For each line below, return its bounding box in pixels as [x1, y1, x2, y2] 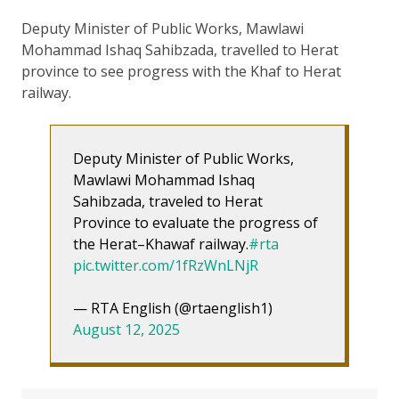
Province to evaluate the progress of [73, 212, 318, 232]
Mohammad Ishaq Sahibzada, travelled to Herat [21, 39, 338, 60]
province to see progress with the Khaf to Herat [21, 61, 341, 81]
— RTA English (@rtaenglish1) [73, 297, 273, 318]
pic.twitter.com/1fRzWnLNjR [73, 255, 258, 275]
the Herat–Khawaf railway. [73, 233, 248, 254]
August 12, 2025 [73, 319, 180, 339]
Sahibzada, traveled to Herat [73, 191, 263, 211]
